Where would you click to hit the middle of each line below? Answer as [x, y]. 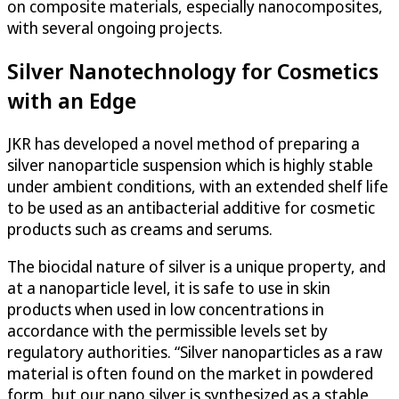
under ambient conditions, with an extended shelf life [198, 186]
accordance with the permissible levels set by [167, 330]
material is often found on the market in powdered [190, 373]
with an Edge [72, 100]
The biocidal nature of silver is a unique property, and [196, 266]
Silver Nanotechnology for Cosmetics [193, 70]
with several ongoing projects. [115, 27]
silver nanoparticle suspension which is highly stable [190, 164]
